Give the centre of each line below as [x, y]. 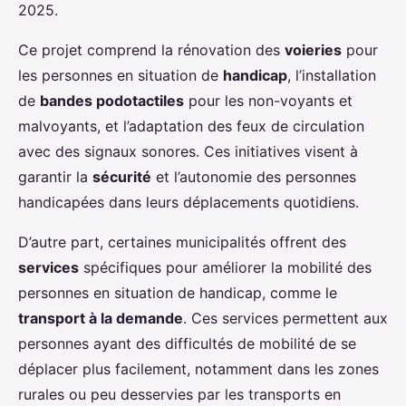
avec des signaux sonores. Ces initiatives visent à [188, 152]
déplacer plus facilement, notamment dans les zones [198, 369]
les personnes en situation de [121, 76]
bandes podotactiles [112, 101]
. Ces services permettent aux [285, 319]
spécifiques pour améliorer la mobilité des [225, 268]
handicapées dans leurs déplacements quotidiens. [188, 203]
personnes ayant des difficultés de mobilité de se [187, 344]
